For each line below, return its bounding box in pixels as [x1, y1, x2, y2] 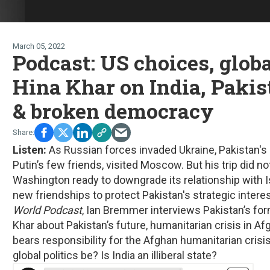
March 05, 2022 [13, 42, 65, 51]
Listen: [13, 143, 49, 157]
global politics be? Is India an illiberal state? [13, 249, 217, 262]
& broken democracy [13, 97, 214, 125]
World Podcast [13, 204, 82, 217]
